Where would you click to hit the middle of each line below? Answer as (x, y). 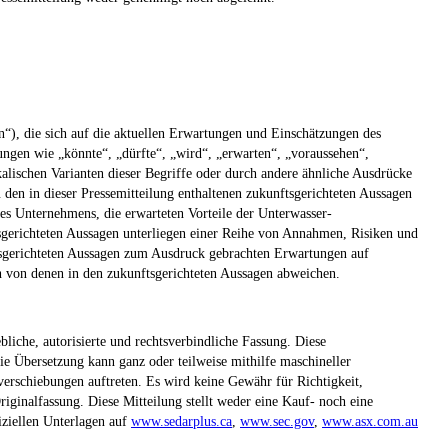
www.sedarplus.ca (181, 421)
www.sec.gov (277, 421)
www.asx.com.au (370, 421)
